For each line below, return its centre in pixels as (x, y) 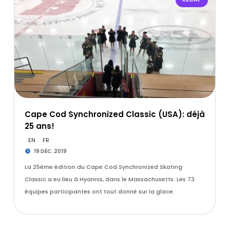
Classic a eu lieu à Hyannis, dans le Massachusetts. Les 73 (109, 179)
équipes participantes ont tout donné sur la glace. (99, 191)
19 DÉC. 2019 (50, 151)
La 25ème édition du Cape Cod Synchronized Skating (103, 167)
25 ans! (39, 126)
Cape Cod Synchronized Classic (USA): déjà (114, 114)
